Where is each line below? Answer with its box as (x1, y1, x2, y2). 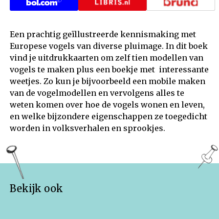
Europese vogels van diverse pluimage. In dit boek (10, 41, 208, 51)
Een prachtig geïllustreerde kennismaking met (10, 29, 196, 39)
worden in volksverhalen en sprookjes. (10, 123, 165, 133)
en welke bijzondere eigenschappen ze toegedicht (10, 111, 207, 121)
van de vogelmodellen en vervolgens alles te (10, 88, 184, 98)
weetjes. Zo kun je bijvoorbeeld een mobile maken (10, 76, 205, 86)
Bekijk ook (10, 182, 63, 195)
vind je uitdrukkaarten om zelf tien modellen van (10, 52, 203, 63)
